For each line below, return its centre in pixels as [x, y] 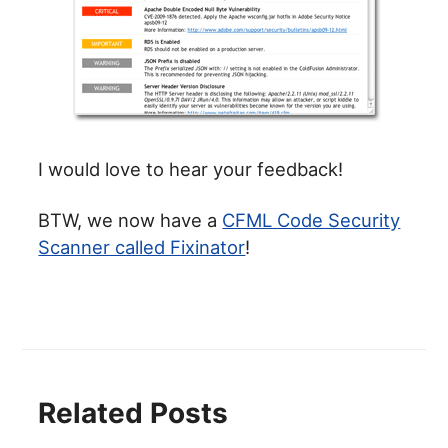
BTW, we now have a [130, 220]
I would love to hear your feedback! [191, 169]
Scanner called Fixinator [142, 247]
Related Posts [133, 413]
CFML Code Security [311, 220]
